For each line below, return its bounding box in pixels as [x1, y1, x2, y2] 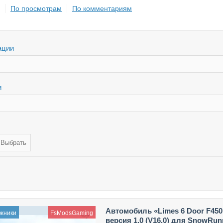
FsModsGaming [50, 209, 93, 217]
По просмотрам [10, 4, 62, 12]
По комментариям [72, 4, 132, 12]
